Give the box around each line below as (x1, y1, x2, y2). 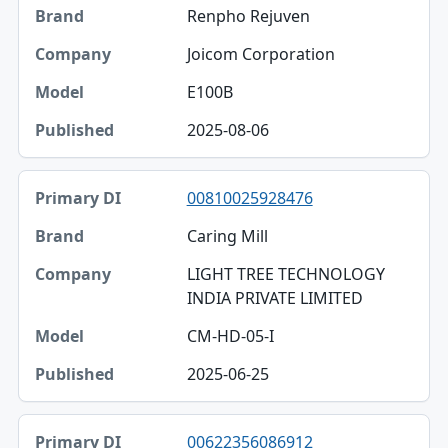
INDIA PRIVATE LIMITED (186, 287, 363, 309)
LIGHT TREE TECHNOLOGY (186, 263, 385, 285)
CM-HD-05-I (186, 325, 274, 347)
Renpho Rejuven (186, 5, 310, 27)
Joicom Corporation (186, 43, 335, 65)
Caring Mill (186, 225, 268, 247)
